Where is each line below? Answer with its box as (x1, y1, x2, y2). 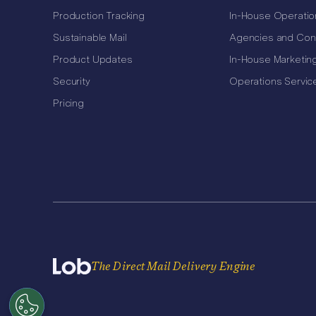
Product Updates (53, 54, 133, 65)
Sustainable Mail (53, 32, 127, 43)
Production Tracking (53, 10, 145, 21)
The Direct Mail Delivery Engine (91, 259, 256, 273)
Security (53, 75, 90, 87)
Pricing (53, 97, 84, 109)
